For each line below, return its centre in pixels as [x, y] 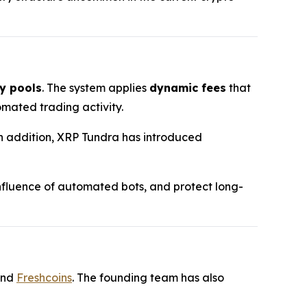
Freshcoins [44, 278]
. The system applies [96, 88]
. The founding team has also [148, 278]
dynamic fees [188, 88]
